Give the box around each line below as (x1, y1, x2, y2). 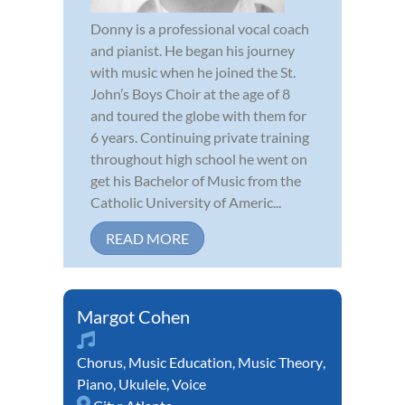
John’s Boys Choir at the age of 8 (90, 84, 290, 102)
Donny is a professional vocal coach (90, 19, 309, 37)
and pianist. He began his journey (90, 41, 295, 59)
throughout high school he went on (90, 149, 307, 167)
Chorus (77, 353, 123, 371)
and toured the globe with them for (90, 106, 306, 124)
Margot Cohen (77, 305, 190, 327)
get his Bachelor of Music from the (90, 171, 301, 189)
